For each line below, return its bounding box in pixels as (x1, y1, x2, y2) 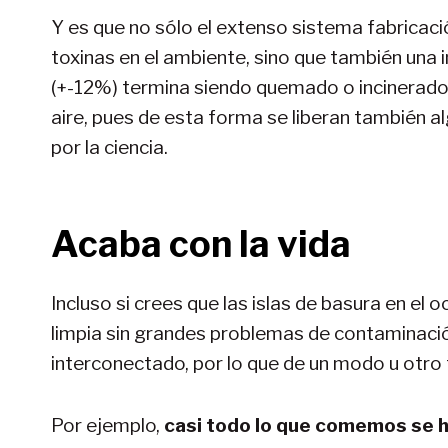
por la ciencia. (51, 135, 168, 159)
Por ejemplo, (51, 413, 164, 437)
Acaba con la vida (51, 221, 351, 266)
